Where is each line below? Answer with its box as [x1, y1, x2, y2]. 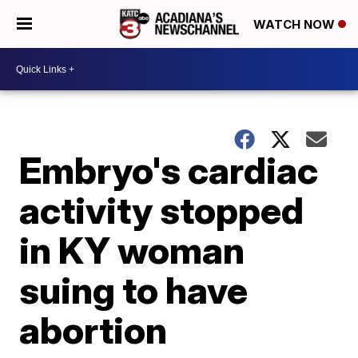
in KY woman [19, 228, 245, 272]
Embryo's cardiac [19, 148, 319, 193]
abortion [19, 308, 168, 352]
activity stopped [19, 188, 304, 233]
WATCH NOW [253, 17, 338, 33]
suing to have [19, 268, 249, 312]
